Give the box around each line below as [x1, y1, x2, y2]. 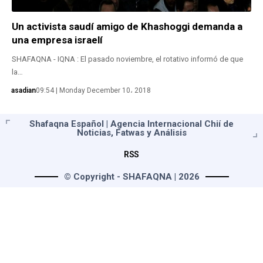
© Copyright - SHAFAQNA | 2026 [63, 171, 200, 182]
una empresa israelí [12, 33, 103, 46]
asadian [11, 86, 36, 95]
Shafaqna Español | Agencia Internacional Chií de [29, 118, 234, 129]
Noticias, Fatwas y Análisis [76, 127, 187, 138]
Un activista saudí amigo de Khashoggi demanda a [12, 20, 242, 32]
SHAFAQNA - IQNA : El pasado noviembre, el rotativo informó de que [12, 54, 243, 63]
